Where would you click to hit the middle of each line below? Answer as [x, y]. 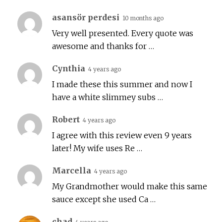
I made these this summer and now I [122, 84]
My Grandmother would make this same [130, 187]
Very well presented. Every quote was [123, 33]
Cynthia [69, 69]
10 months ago [143, 18]
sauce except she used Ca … [104, 199]
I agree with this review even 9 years [122, 136]
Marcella [72, 171]
